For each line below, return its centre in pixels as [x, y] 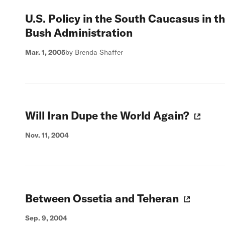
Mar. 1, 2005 [45, 52]
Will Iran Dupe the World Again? [107, 116]
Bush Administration [79, 33]
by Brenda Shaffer [94, 52]
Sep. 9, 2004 [46, 218]
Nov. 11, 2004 [47, 135]
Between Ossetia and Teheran [102, 198]
